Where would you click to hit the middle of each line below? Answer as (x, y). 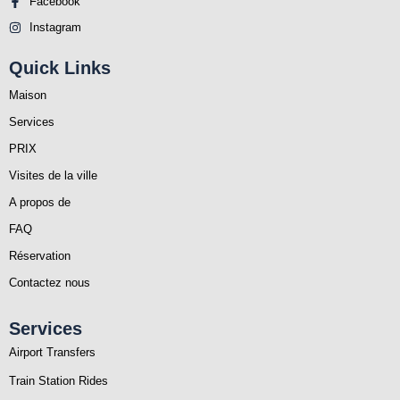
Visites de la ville (53, 176)
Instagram (55, 28)
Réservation (40, 256)
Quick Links (60, 68)
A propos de (40, 203)
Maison (28, 96)
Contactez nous (50, 283)
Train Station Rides (58, 381)
